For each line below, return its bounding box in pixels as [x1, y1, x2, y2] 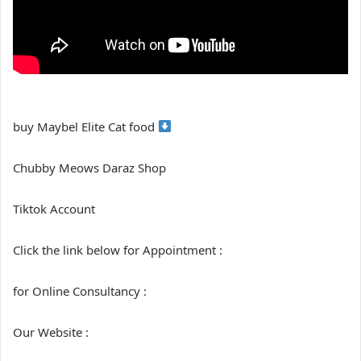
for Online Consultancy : [13, 282, 147, 299]
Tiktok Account [13, 200, 95, 217]
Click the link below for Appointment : [13, 241, 222, 258]
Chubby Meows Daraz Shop [13, 159, 166, 176]
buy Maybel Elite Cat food [13, 118, 158, 135]
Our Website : [13, 323, 89, 340]
